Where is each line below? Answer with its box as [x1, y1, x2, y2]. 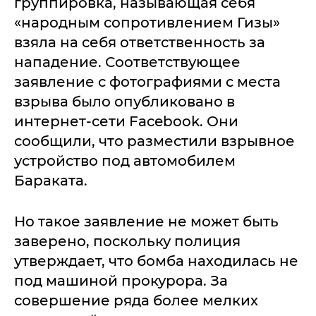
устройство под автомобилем [14, 152, 236, 169]
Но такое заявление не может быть [14, 213, 279, 230]
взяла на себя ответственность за [14, 34, 265, 51]
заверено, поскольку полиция [14, 233, 241, 250]
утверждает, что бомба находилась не [14, 253, 298, 269]
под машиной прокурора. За [14, 272, 228, 289]
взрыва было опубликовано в [14, 93, 235, 110]
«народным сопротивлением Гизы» [14, 14, 280, 31]
